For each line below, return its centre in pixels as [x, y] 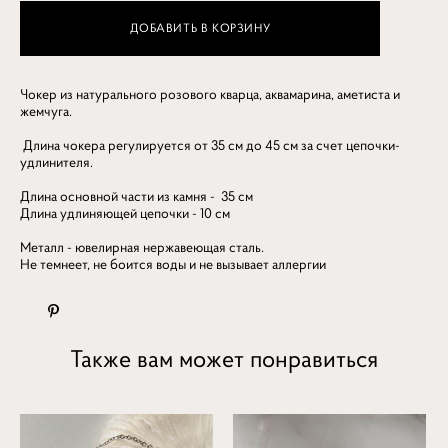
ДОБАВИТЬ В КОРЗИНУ [200, 28]
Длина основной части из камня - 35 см [136, 195]
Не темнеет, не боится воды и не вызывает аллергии [173, 263]
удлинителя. [56, 161]
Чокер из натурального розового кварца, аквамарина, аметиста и [210, 93]
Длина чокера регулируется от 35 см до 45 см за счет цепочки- [210, 144]
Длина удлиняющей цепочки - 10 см [125, 212]
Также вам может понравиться [224, 358]
